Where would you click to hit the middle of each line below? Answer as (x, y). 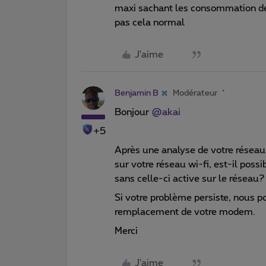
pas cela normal (151, 22)
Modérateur (195, 93)
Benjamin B (137, 93)
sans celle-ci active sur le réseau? (190, 178)
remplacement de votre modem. (185, 212)
